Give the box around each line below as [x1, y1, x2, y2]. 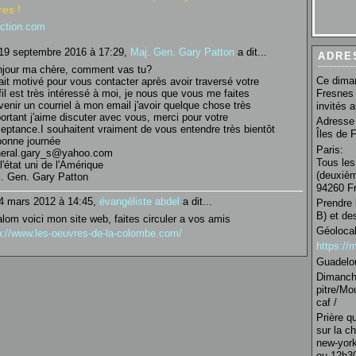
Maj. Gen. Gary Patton [130, 46, 234, 58]
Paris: [316, 143, 343, 156]
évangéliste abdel [99, 195, 180, 207]
